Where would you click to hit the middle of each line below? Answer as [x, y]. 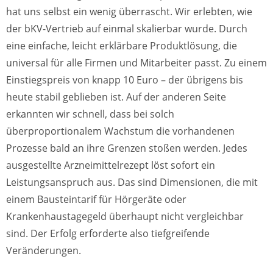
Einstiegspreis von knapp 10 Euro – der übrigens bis [125, 80]
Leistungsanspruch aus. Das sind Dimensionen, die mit [132, 182]
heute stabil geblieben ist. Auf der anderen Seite [116, 97]
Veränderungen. [44, 250]
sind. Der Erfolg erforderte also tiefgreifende [108, 233]
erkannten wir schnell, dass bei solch [90, 114]
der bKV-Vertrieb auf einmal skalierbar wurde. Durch [127, 29]
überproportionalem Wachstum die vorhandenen [120, 131]
